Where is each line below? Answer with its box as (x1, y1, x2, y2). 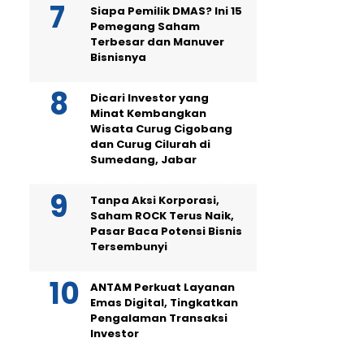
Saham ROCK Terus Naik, (90, 208, 234, 223)
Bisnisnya (90, 50, 146, 65)
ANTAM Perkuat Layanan (90, 279, 235, 295)
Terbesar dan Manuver (90, 34, 224, 50)
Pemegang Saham (90, 19, 200, 34)
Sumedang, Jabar (90, 152, 197, 167)
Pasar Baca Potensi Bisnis (90, 223, 242, 239)
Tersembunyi (90, 239, 167, 254)
